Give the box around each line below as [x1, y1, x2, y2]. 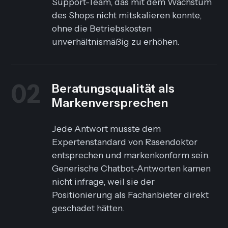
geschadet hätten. [52, 203, 125, 214]
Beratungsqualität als [52, 81, 175, 96]
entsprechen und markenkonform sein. [52, 150, 210, 161]
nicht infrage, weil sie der [52, 176, 155, 187]
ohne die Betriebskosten [52, 23, 152, 34]
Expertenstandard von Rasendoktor [52, 136, 198, 148]
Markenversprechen [52, 95, 168, 110]
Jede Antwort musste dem [52, 123, 161, 134]
